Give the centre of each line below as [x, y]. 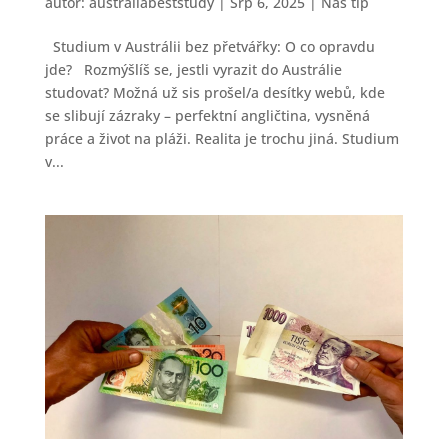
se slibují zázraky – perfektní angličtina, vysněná [207, 116]
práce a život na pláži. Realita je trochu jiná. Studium [221, 139]
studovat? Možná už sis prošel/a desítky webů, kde [214, 93]
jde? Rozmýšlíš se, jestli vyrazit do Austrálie [193, 70]
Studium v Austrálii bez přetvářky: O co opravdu [209, 47]
